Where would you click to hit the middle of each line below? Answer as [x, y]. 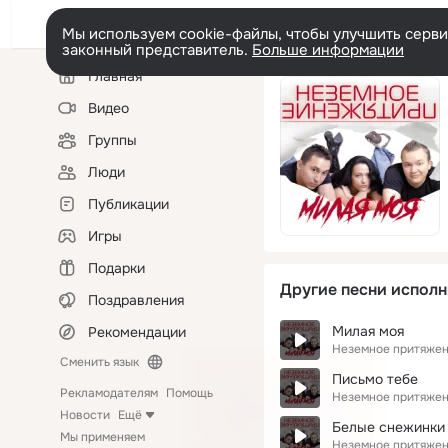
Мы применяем [102, 437]
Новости [85, 415]
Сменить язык [99, 362]
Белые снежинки [388, 427]
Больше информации [328, 50]
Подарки [116, 268]
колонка [75, 84]
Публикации [128, 204]
